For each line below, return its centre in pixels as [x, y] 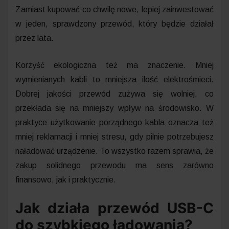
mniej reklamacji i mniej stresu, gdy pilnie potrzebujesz [114, 136]
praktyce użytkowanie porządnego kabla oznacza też [114, 122]
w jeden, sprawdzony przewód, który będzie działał [114, 24]
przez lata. [35, 38]
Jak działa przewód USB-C [114, 208]
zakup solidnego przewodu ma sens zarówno [114, 165]
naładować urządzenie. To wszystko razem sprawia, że [114, 151]
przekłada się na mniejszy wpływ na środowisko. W [114, 108]
